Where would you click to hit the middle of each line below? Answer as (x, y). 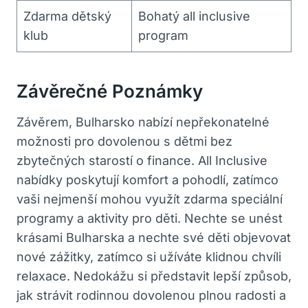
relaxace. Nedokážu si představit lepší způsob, (154, 276)
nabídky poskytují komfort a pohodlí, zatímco (147, 179)
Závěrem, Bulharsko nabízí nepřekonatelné (143, 122)
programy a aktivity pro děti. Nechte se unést (150, 218)
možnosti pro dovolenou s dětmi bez (124, 141)
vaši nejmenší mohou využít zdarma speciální (150, 199)
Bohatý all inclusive (194, 16)
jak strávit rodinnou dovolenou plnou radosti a (151, 295)
